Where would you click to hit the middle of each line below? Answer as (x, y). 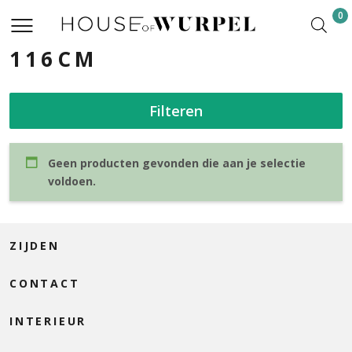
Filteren (176, 110)
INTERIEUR (48, 321)
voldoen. (72, 181)
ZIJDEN (35, 245)
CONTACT (45, 283)
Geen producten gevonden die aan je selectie (177, 163)
